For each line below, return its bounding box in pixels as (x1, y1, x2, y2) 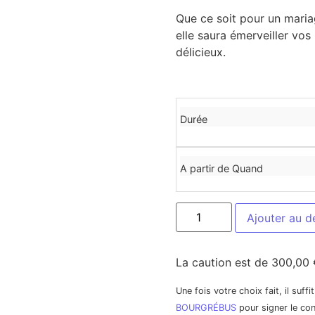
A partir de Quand (179, 162, 263, 175)
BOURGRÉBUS (175, 302, 236, 313)
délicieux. (175, 45, 226, 60)
